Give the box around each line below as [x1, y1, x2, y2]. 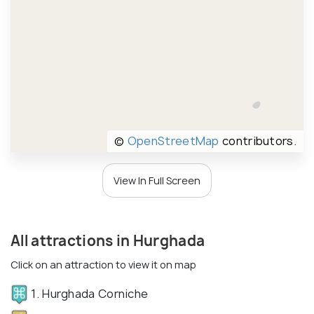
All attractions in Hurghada [11, 231, 205, 250]
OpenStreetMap [127, 133, 219, 149]
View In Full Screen [114, 174, 200, 187]
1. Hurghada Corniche [28, 285, 149, 301]
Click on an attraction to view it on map [11, 258, 196, 271]
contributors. [219, 133, 296, 149]
